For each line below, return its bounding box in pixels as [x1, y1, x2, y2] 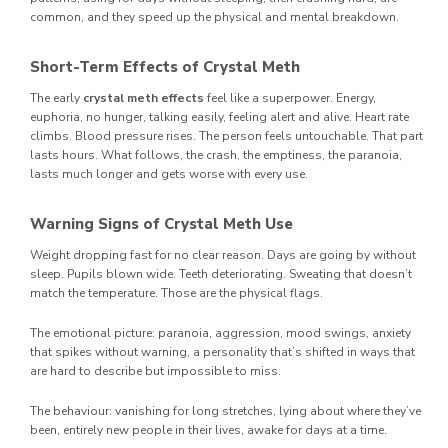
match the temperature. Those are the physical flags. [30, 284, 323, 301]
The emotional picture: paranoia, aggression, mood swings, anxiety [30, 324, 411, 341]
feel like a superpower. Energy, [204, 89, 376, 106]
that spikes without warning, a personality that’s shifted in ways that [30, 343, 415, 360]
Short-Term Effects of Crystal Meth [30, 56, 300, 77]
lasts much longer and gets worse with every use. [30, 165, 308, 182]
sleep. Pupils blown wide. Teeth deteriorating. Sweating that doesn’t [30, 265, 412, 282]
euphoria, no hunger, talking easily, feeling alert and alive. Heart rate [30, 108, 409, 125]
